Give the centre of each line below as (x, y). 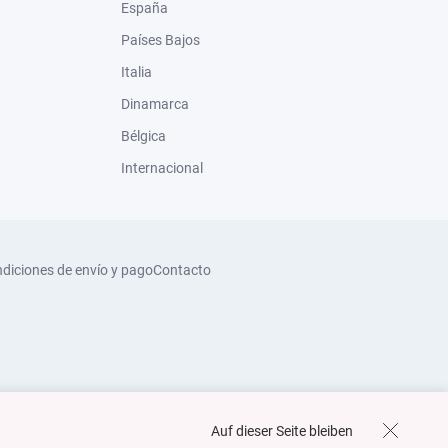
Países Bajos (160, 40)
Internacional (162, 168)
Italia (136, 72)
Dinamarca (155, 104)
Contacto (182, 270)
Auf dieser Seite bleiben (282, 430)
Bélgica (143, 136)
